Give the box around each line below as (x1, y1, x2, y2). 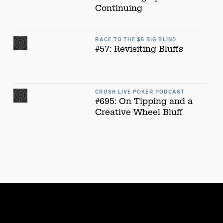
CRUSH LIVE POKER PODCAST (95, 89, 185, 95)
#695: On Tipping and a (95, 95, 193, 107)
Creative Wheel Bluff (95, 106, 183, 118)
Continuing (95, 2, 142, 14)
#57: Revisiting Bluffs (95, 43, 183, 55)
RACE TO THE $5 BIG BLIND (95, 37, 177, 43)
